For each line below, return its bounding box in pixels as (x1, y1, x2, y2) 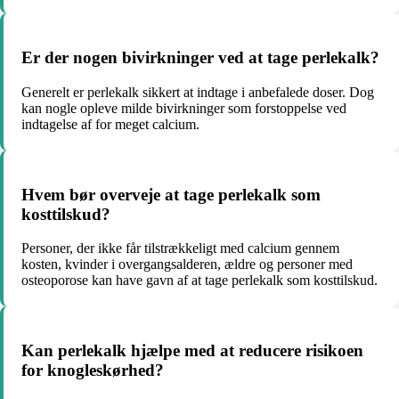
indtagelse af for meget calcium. (21, 116, 199, 132)
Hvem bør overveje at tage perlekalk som (21, 184, 321, 204)
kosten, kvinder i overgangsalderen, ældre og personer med (21, 256, 353, 273)
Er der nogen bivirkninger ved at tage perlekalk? (21, 48, 379, 68)
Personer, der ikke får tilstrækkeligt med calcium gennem (21, 240, 339, 256)
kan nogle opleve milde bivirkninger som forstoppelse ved (21, 100, 346, 116)
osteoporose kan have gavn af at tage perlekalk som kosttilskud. (21, 273, 378, 289)
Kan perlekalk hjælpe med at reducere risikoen (21, 340, 363, 360)
